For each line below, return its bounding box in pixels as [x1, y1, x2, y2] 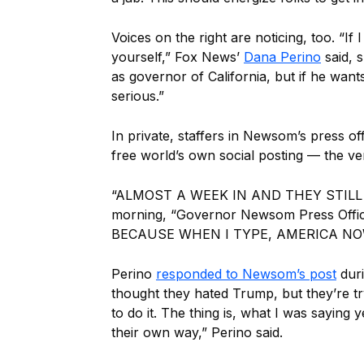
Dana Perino [244, 49, 321, 65]
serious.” [111, 88, 164, 104]
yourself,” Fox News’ [111, 49, 244, 65]
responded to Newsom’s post [156, 266, 336, 282]
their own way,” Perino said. [111, 324, 283, 340]
